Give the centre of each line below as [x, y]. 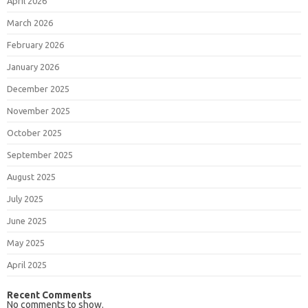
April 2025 [27, 264]
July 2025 [25, 198]
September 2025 [40, 154]
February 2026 [35, 44]
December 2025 [38, 88]
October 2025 [34, 132]
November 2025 [38, 110]
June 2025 [27, 220]
